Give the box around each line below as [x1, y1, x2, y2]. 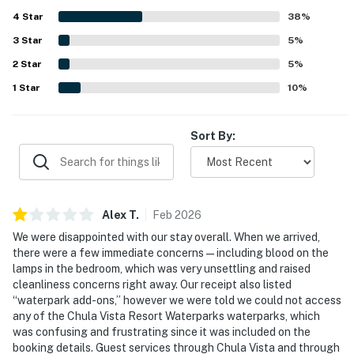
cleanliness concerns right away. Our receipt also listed [13, 277, 292, 291]
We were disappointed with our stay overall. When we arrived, [13, 230, 320, 243]
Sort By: [190, 129, 235, 142]
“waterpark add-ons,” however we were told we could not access [13, 293, 341, 307]
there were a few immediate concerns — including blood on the [13, 246, 329, 259]
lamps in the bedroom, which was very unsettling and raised [13, 262, 311, 275]
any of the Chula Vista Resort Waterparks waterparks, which [13, 309, 320, 322]
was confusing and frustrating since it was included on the [13, 325, 311, 338]
